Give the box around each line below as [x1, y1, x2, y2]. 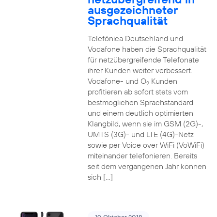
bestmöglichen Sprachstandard [87, 97, 193, 107]
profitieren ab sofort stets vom [87, 87, 188, 96]
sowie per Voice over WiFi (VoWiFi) [87, 140, 204, 150]
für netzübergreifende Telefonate [87, 55, 199, 64]
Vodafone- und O [87, 76, 146, 86]
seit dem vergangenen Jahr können [87, 161, 206, 171]
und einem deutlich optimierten [87, 108, 193, 118]
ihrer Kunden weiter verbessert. [87, 65, 192, 75]
